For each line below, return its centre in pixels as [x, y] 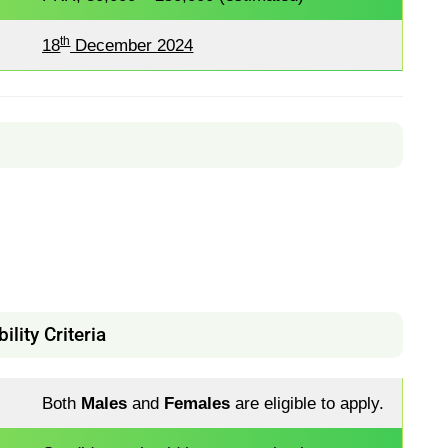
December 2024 [132, 45]
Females [197, 402]
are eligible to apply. [307, 402]
